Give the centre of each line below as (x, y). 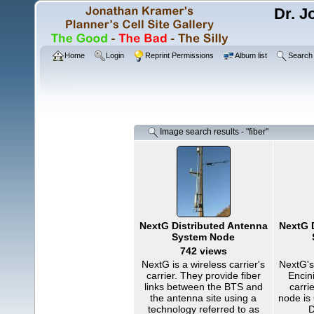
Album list (251, 55)
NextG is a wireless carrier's (203, 264)
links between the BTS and (203, 287)
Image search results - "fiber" (214, 132)
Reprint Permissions (179, 55)
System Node (203, 237)
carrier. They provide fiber (203, 275)
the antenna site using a (203, 298)
